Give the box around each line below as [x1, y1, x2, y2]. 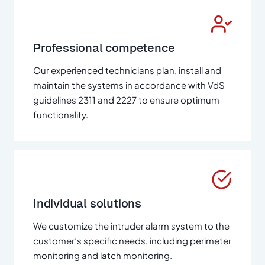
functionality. [33, 109, 88, 121]
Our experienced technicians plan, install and [33, 64, 221, 76]
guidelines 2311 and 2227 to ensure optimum [33, 94, 219, 106]
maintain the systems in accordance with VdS [33, 79, 225, 91]
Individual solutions [33, 197, 141, 211]
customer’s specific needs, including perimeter [33, 235, 231, 247]
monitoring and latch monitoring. [33, 250, 172, 261]
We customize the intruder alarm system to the [33, 220, 230, 232]
